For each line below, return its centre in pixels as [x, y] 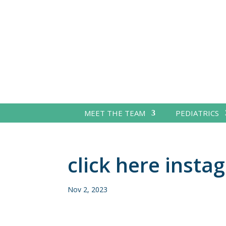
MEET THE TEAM [115, 113]
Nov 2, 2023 [88, 189]
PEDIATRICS [197, 113]
